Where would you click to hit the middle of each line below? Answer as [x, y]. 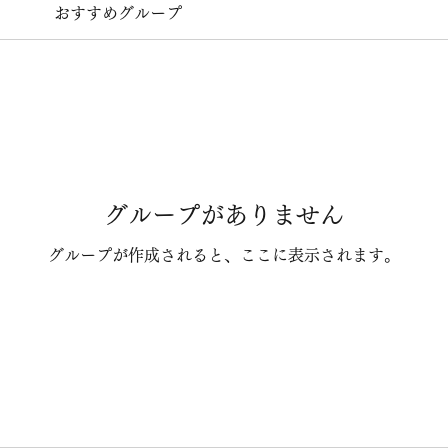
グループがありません [224, 214]
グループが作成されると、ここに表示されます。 [224, 254]
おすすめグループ [117, 12]
